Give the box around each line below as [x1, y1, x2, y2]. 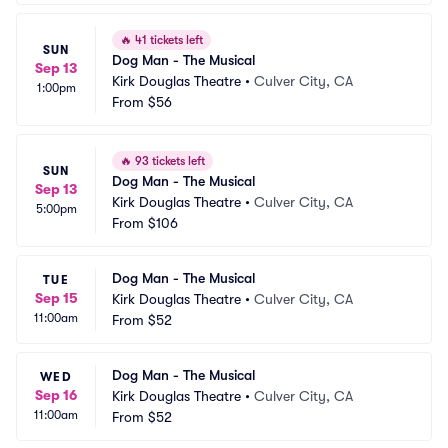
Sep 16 [35, 387, 77, 403]
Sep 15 [34, 290, 78, 306]
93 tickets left [132, 154, 205, 168]
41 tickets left [132, 33, 203, 47]
